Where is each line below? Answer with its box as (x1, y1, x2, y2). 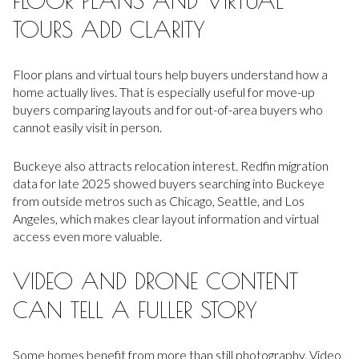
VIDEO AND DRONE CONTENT (13, 268, 298, 295)
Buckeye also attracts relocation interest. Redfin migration (13, 158, 329, 174)
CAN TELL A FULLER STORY (13, 296, 257, 324)
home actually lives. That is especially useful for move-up (13, 83, 315, 99)
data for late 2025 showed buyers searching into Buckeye (13, 175, 325, 192)
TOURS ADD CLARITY (13, 16, 205, 43)
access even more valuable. (13, 228, 162, 244)
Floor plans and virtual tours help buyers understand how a (13, 66, 328, 82)
